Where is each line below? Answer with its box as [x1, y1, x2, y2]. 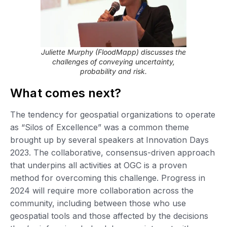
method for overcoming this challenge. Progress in [10, 172, 205, 183]
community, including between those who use [10, 198, 186, 208]
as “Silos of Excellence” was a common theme [10, 122, 189, 132]
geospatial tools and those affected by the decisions [10, 210, 208, 221]
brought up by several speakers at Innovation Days [10, 134, 209, 145]
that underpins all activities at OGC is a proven [10, 160, 187, 170]
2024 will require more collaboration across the [10, 185, 194, 196]
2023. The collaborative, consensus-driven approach [10, 147, 215, 158]
